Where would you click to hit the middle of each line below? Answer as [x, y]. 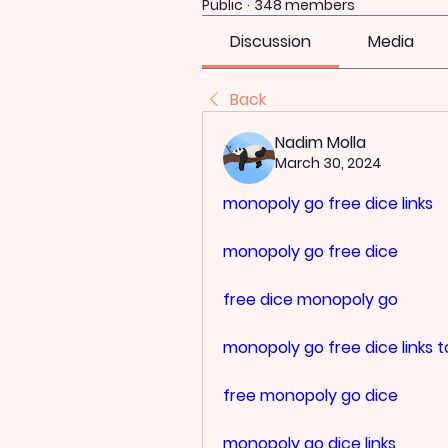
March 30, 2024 [328, 162]
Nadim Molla [320, 142]
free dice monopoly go [310, 299]
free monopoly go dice [310, 395]
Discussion [271, 41]
